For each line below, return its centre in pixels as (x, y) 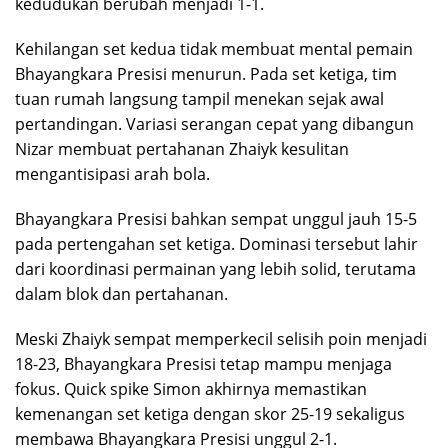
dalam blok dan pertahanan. (121, 294)
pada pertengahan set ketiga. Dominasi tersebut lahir (216, 244)
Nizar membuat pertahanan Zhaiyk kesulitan (182, 149)
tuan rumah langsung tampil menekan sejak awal (199, 99)
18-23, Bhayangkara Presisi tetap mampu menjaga (203, 364)
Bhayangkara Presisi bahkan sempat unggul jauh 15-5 (216, 219)
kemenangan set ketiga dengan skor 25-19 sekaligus (210, 414)
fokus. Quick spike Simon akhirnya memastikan (191, 389)
